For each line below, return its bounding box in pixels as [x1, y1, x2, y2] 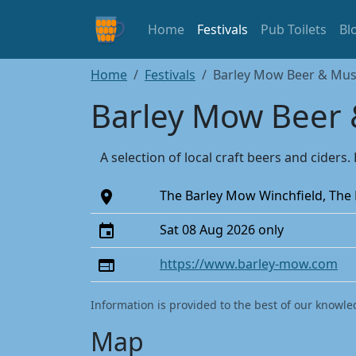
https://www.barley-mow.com [160, 255, 338, 273]
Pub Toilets [261, 21, 327, 38]
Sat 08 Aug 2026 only [160, 221, 284, 238]
